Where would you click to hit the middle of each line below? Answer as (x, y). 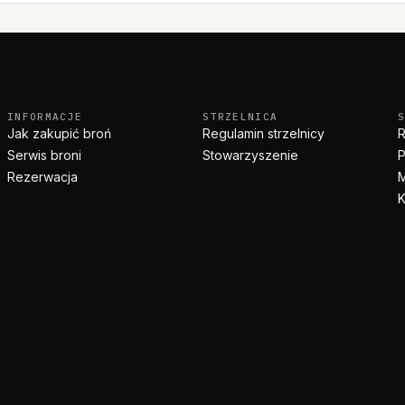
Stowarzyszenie (250, 155)
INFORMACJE (45, 117)
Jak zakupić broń (59, 133)
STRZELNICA (240, 117)
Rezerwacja (42, 177)
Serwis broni (44, 155)
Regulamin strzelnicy (264, 133)
